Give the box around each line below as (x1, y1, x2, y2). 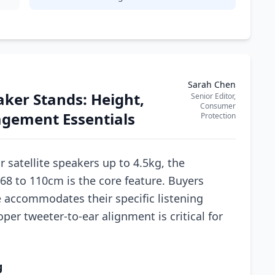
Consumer (200, 101, 236, 111)
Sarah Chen (188, 79, 236, 90)
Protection (201, 110, 236, 121)
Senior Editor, (191, 91, 236, 101)
